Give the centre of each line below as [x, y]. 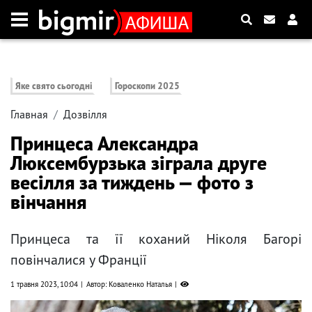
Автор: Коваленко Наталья [129, 284]
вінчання [48, 202]
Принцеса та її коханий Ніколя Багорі [156, 239]
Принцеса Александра [104, 143]
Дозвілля [85, 115]
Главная [29, 115]
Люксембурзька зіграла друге [139, 163]
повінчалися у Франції [79, 260]
